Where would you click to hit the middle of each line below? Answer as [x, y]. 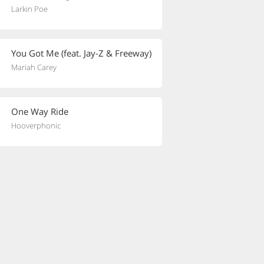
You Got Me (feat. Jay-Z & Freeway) [81, 53]
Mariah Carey [34, 67]
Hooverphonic [36, 126]
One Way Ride [40, 111]
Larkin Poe [29, 9]
